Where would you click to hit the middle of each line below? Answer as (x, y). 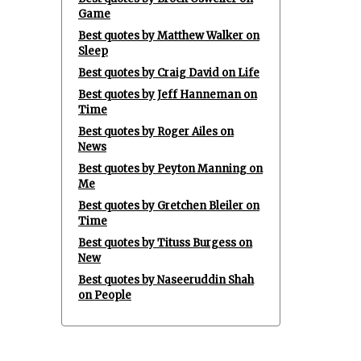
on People (105, 295)
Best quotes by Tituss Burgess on (165, 243)
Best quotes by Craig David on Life (169, 73)
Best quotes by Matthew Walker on (169, 36)
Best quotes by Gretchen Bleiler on (169, 206)
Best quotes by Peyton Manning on (170, 169)
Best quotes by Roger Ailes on (156, 132)
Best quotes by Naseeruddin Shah (166, 280)
